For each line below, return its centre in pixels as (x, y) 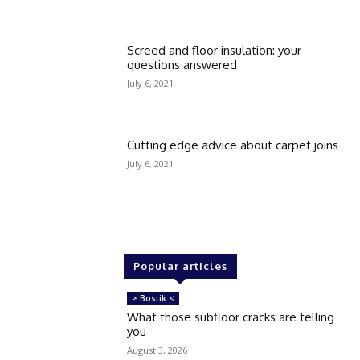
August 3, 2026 (157, 350)
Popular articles (180, 266)
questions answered (182, 65)
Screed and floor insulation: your (215, 51)
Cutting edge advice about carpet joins (233, 145)
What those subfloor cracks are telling (231, 317)
